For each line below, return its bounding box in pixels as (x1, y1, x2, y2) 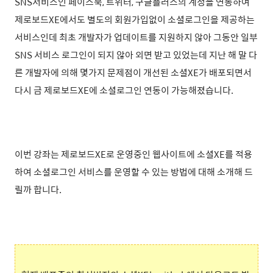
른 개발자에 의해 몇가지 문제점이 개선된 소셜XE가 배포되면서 (15, 65, 252, 79)
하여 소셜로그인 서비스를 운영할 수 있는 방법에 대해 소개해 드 (15, 165, 253, 179)
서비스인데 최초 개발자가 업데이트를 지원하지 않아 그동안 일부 (15, 30, 258, 44)
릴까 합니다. (15, 182, 62, 196)
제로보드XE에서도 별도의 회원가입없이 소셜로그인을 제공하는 (15, 12, 255, 26)
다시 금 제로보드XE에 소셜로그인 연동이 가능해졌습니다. (15, 83, 233, 97)
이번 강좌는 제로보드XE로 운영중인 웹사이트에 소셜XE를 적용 (15, 147, 252, 161)
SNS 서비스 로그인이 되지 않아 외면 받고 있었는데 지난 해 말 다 (15, 48, 257, 62)
